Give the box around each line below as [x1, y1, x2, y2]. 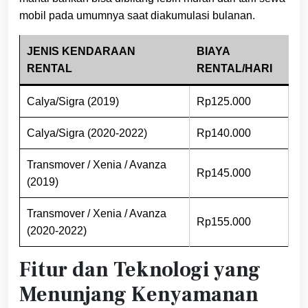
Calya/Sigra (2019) [27, 96, 119, 108]
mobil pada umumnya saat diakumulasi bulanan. [19, 10, 255, 22]
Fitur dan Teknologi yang [19, 256, 261, 284]
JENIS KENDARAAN [27, 45, 135, 58]
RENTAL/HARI [197, 63, 272, 75]
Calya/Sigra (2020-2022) [27, 127, 147, 140]
